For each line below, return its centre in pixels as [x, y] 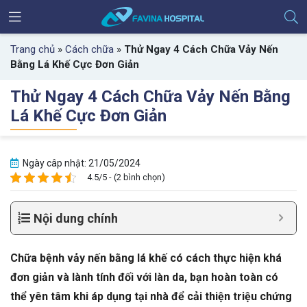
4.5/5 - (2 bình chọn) [126, 177]
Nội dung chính [76, 219]
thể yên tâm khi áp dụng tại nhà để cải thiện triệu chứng [151, 297]
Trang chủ [33, 50]
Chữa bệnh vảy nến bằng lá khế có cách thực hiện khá [146, 258]
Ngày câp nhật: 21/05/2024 [81, 163]
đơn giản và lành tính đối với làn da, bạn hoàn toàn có [144, 278]
